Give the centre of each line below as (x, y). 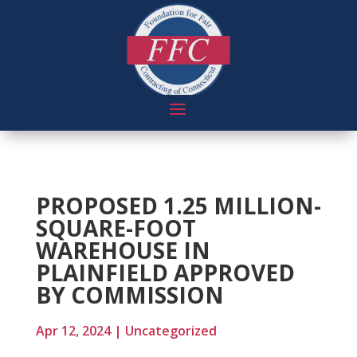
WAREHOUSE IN (123, 250)
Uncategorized (171, 331)
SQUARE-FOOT (116, 228)
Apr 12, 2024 (73, 331)
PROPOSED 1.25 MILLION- (178, 206)
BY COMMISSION (129, 295)
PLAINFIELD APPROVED (165, 273)
